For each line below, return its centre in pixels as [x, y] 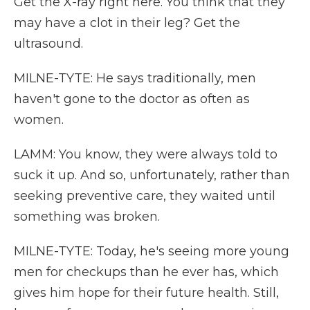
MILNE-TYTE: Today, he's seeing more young [152, 251]
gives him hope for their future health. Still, [146, 293]
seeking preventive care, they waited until [145, 196]
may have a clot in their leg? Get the [127, 23]
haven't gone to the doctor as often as [132, 99]
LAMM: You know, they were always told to [146, 154]
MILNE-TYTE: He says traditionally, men [135, 78]
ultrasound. [48, 44]
